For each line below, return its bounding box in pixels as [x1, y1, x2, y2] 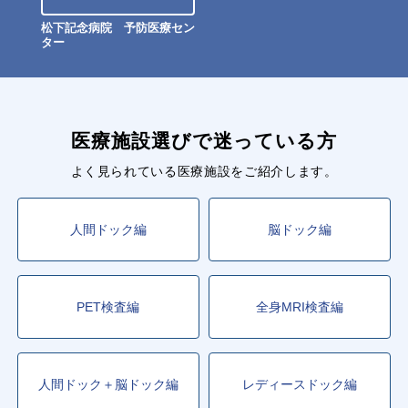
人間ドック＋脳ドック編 [37, 376, 178, 392]
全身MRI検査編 [256, 299, 344, 314]
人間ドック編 [69, 221, 147, 237]
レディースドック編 [242, 376, 358, 392]
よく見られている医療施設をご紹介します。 [70, 164, 338, 179]
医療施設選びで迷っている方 [70, 130, 338, 152]
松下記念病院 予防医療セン [41, 21, 195, 35]
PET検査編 [76, 299, 140, 314]
